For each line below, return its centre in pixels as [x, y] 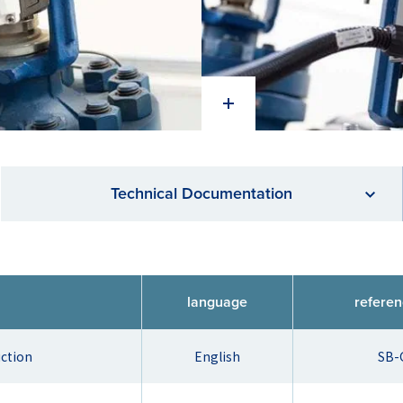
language [217, 302]
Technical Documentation [201, 193]
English [217, 356]
